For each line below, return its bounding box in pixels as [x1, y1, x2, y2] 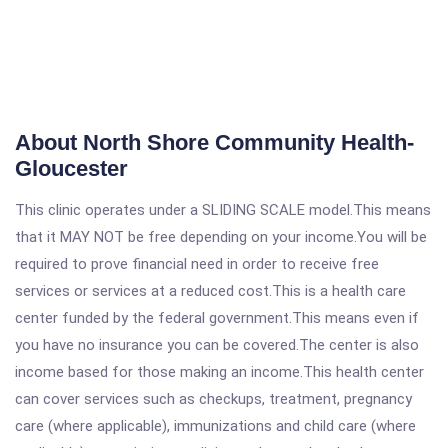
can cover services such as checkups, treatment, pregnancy [15, 390, 412, 408]
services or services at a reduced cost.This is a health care [15, 282, 406, 300]
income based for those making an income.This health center [15, 363, 424, 381]
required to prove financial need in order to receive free [15, 255, 379, 273]
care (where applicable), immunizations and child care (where [15, 417, 416, 435]
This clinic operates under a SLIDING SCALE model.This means [15, 201, 431, 219]
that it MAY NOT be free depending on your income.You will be [15, 228, 427, 246]
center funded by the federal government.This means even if [15, 309, 419, 327]
